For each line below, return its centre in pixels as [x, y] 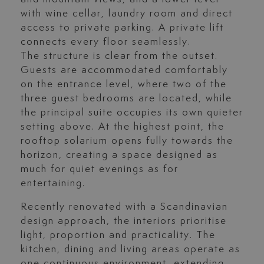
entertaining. [53, 184]
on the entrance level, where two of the [123, 85]
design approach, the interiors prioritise [123, 221]
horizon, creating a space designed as [119, 155]
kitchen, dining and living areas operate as [130, 250]
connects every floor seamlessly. [105, 42]
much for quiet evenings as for [99, 169]
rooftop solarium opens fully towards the [127, 141]
